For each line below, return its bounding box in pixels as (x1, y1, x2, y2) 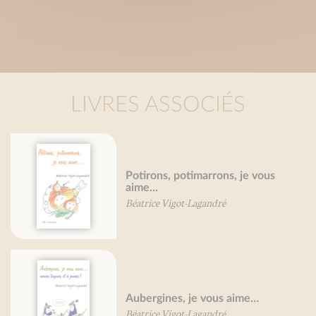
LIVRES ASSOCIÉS (71, 93, 245, 116)
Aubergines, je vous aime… (68, 292, 202, 304)
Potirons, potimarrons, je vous (68, 170, 219, 182)
